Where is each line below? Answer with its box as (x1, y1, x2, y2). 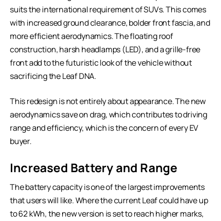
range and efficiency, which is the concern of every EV (10, 122, 199, 133)
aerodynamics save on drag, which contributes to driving (10, 109, 207, 120)
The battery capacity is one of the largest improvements (10, 182, 205, 193)
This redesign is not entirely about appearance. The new (10, 95, 206, 107)
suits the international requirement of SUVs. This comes (10, 3, 206, 15)
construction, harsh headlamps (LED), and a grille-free (10, 43, 201, 55)
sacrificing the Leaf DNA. (10, 70, 97, 81)
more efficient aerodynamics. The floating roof (10, 30, 173, 41)
